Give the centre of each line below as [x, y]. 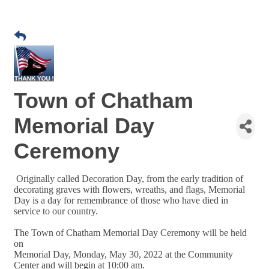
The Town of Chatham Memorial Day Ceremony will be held [130, 233]
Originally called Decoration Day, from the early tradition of [130, 179]
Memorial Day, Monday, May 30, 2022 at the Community [123, 254]
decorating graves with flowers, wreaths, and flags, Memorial [129, 189]
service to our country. [57, 211]
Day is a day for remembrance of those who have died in [121, 200]
